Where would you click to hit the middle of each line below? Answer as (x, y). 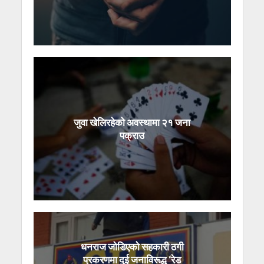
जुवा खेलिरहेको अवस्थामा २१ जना (132, 122)
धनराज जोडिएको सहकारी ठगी (132, 247)
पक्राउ (132, 135)
